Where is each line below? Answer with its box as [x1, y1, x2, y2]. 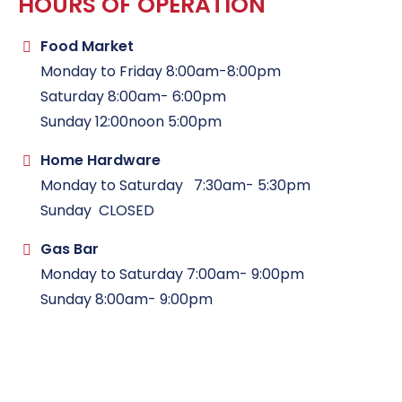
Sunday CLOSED [40, 200, 154, 221]
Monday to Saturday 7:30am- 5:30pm [40, 175, 310, 196]
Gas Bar [40, 239, 99, 259]
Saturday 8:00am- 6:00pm [40, 86, 226, 107]
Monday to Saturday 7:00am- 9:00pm [40, 264, 304, 284]
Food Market [40, 36, 134, 57]
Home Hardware [40, 150, 161, 170]
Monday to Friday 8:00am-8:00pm [40, 61, 281, 82]
